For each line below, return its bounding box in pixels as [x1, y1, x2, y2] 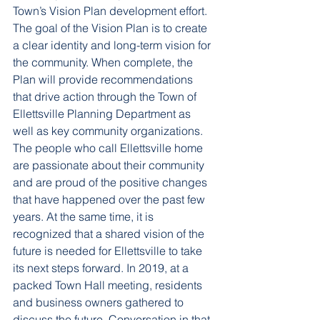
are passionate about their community [13, 157, 207, 172]
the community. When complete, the [13, 54, 196, 69]
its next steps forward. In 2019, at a [13, 260, 191, 275]
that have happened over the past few [13, 191, 208, 206]
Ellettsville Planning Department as [13, 106, 194, 121]
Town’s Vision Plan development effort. [13, 3, 210, 18]
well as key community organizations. [13, 123, 203, 138]
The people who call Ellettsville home [13, 140, 206, 155]
